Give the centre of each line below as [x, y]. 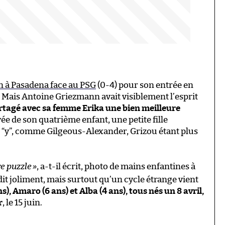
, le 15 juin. [22, 202]
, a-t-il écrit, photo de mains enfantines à [116, 166]
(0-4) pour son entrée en [145, 85]
